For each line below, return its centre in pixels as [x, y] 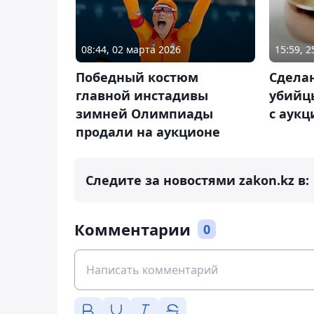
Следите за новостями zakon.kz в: [197, 180]
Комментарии [132, 229]
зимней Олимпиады [144, 113]
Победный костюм [137, 77]
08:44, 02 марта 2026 [131, 49]
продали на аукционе [148, 131]
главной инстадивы [142, 95]
